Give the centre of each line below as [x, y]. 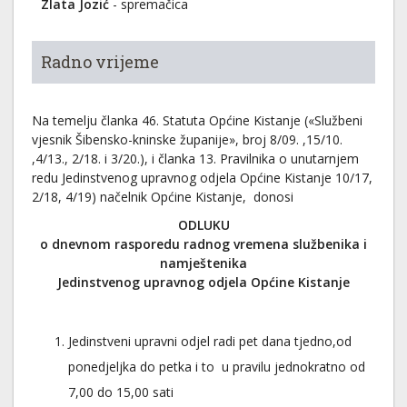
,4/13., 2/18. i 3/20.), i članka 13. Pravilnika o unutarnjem [195, 159]
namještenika [203, 263]
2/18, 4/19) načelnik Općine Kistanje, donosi [163, 197]
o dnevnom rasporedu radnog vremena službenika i [203, 244]
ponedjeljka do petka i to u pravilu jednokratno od [217, 367]
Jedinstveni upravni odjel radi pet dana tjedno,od [210, 341]
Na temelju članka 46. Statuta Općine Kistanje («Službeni [197, 120]
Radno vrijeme [100, 62]
